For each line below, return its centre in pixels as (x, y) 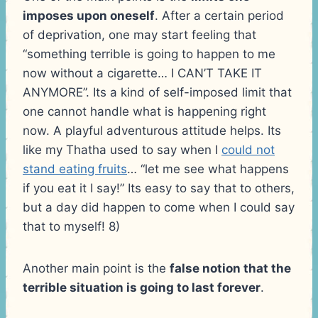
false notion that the (230, 268)
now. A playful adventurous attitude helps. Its (152, 130)
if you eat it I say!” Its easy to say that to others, (159, 188)
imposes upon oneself (89, 15)
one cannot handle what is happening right (144, 111)
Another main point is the (96, 268)
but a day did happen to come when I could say (159, 207)
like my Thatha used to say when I (122, 149)
